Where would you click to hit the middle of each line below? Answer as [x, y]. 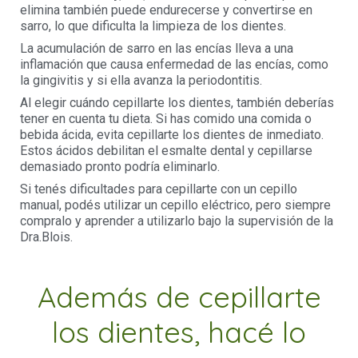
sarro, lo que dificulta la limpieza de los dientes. [153, 26]
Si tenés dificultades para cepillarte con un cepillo [159, 189]
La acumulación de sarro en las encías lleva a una [157, 49]
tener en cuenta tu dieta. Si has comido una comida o [166, 119]
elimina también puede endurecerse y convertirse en [166, 10]
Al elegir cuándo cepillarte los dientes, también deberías [177, 103]
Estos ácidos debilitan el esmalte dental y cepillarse [166, 151]
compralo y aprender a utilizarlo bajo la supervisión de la [177, 221]
